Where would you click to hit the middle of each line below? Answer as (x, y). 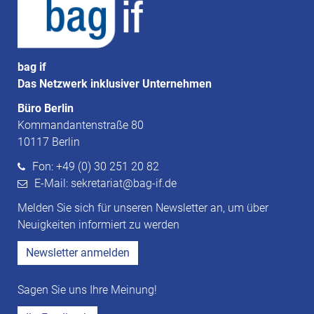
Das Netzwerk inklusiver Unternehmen (115, 83)
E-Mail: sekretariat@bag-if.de (105, 183)
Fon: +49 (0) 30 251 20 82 (95, 166)
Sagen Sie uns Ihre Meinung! (87, 289)
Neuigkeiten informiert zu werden (98, 224)
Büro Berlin (46, 108)
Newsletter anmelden (78, 252)
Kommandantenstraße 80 (81, 125)
